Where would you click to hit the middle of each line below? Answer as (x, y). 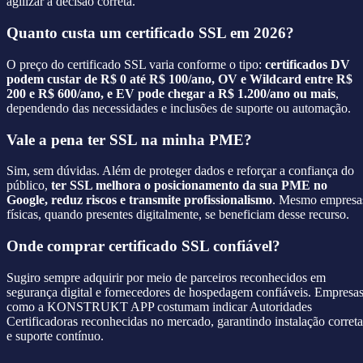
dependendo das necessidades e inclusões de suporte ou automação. (179, 108)
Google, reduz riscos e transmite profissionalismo (139, 200)
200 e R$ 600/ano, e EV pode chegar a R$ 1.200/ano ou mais (171, 93)
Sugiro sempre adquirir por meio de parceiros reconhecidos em (166, 277)
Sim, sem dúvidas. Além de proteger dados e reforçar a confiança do (180, 171)
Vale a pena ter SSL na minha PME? (129, 139)
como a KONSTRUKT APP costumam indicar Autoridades (159, 306)
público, (29, 186)
